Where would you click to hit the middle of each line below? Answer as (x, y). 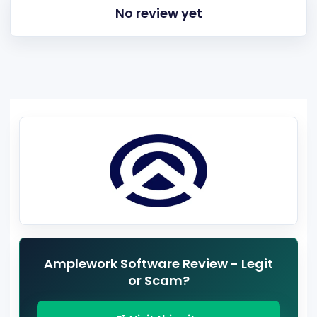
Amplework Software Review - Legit (158, 264)
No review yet (158, 13)
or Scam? (158, 281)
